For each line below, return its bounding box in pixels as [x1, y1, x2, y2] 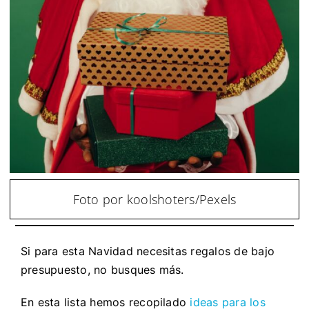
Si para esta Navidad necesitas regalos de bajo [20, 243, 275, 258]
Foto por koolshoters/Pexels [72, 190, 237, 208]
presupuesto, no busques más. [20, 262, 188, 277]
